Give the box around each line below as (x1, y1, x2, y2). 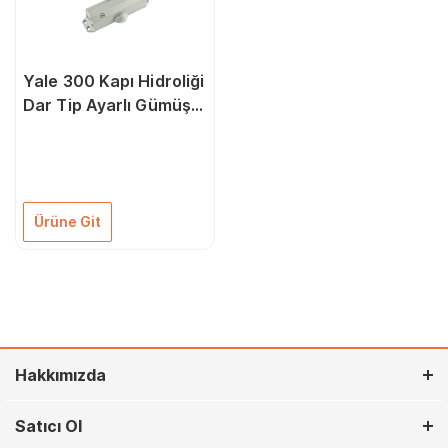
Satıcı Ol (15, 416, 82, 436)
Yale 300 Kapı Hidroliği (23, 71, 205, 91)
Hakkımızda (15, 365, 106, 385)
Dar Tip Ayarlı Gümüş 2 (23, 95, 206, 115)
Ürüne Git (34, 213, 101, 230)
